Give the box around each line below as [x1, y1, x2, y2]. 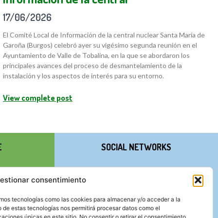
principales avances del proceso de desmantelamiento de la [3, 61, 182, 70]
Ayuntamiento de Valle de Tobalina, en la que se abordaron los [3, 51, 190, 60]
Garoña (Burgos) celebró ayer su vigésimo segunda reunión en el [3, 41, 197, 50]
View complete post [3, 92, 73, 103]
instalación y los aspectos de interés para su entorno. [3, 72, 164, 80]
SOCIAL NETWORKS [101, 142, 171, 153]
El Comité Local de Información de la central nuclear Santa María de [3, 31, 205, 39]
